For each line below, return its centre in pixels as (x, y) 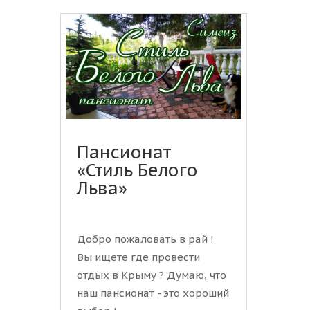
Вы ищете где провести (138, 257)
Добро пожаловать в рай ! (145, 239)
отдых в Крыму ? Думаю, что (152, 275)
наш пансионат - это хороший (153, 293)
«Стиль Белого (137, 171)
